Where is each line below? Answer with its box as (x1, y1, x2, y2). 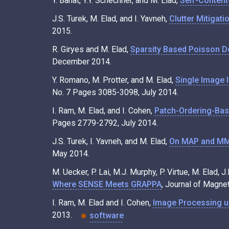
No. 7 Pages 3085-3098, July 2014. (52, 87, 178, 98)
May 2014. (52, 149, 89, 159)
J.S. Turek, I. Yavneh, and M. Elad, (52, 136, 169, 147)
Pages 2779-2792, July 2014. (52, 118, 158, 128)
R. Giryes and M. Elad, (52, 44, 130, 55)
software (89, 210, 124, 220)
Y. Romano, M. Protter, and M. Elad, (52, 75, 175, 85)
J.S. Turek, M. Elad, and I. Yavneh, (52, 14, 169, 24)
